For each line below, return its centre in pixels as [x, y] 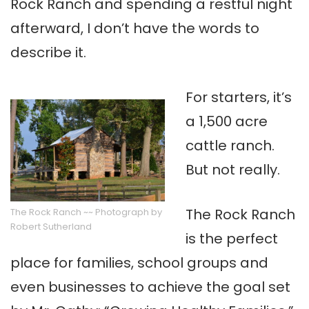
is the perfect [232, 239]
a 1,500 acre [227, 122]
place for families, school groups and [139, 263]
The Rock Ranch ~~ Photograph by [86, 212]
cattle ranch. [232, 146]
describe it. [48, 53]
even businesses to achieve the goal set [150, 287]
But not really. [233, 170]
